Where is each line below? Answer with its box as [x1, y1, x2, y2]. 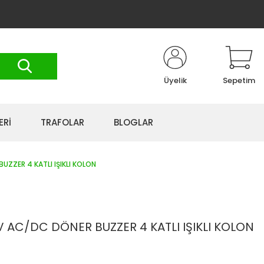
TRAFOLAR [41, 116, 84, 128]
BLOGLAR [114, 116, 153, 128]
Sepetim [223, 75, 255, 86]
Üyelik [163, 75, 187, 86]
